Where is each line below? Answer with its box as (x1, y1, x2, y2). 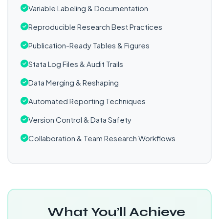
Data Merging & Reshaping (28, 78, 119, 87)
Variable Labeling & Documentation (28, 3, 148, 13)
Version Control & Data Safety (28, 115, 131, 124)
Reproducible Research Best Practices (28, 22, 162, 31)
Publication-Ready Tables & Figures (28, 41, 150, 50)
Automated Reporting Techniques (28, 96, 146, 106)
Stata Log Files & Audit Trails (28, 59, 123, 68)
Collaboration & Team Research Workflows (28, 133, 175, 143)
